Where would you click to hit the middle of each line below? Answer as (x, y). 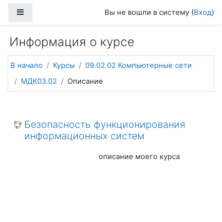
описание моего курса (139, 157)
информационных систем (84, 136)
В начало (27, 66)
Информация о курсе (72, 42)
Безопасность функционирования (105, 125)
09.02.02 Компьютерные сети (139, 66)
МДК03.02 (39, 81)
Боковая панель (53, 12)
